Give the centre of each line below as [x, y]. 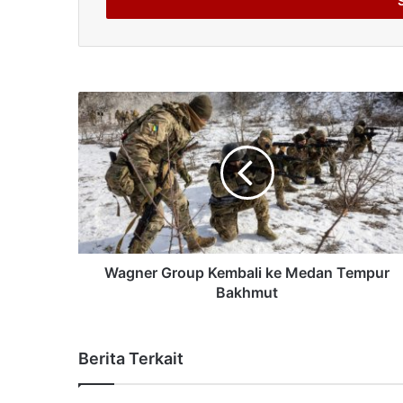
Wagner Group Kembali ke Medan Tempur [247, 272]
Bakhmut [247, 292]
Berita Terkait [131, 358]
